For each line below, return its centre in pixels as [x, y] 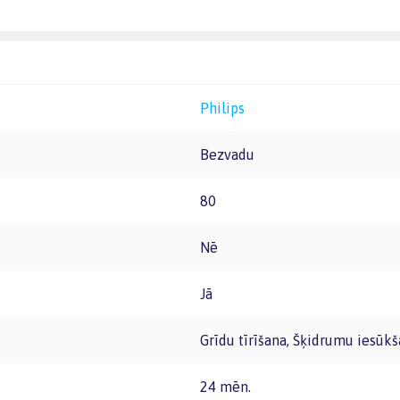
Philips [227, 108]
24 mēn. [229, 387]
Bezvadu [232, 154]
